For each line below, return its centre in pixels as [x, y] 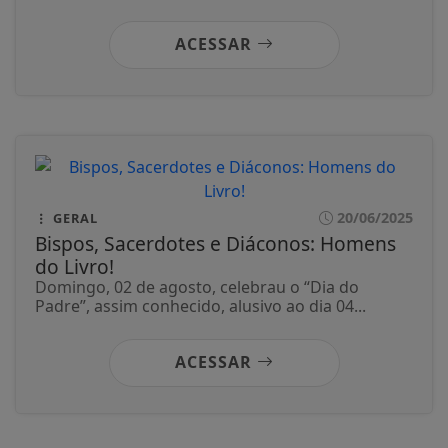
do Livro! [74, 267]
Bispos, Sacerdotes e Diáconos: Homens [215, 244]
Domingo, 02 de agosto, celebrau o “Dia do [197, 287]
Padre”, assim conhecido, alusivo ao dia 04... [200, 306]
